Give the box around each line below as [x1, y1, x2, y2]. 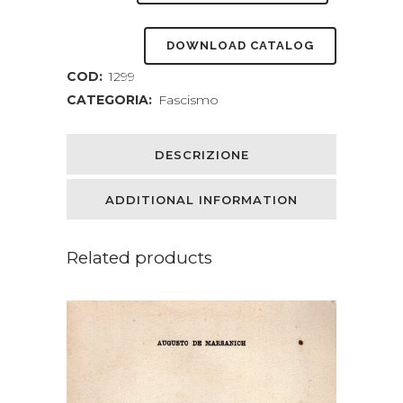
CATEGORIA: [67, 91, 156, 108]
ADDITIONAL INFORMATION [105, 192, 298, 207]
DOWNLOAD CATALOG [166, 38, 314, 52]
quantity [66, 43, 118, 60]
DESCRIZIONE [154, 147, 249, 162]
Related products [67, 246, 212, 268]
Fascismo [158, 91, 219, 108]
